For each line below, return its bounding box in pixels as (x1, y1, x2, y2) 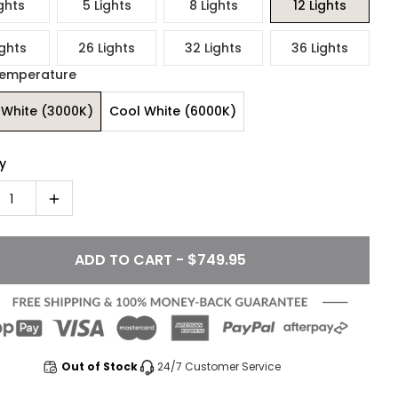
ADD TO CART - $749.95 (74, 250, 246, 270)
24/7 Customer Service (156, 359, 281, 375)
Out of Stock (60, 359, 138, 375)
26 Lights (78, 38, 135, 57)
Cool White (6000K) (109, 102, 236, 120)
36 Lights (291, 38, 348, 57)
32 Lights (185, 38, 242, 57)
